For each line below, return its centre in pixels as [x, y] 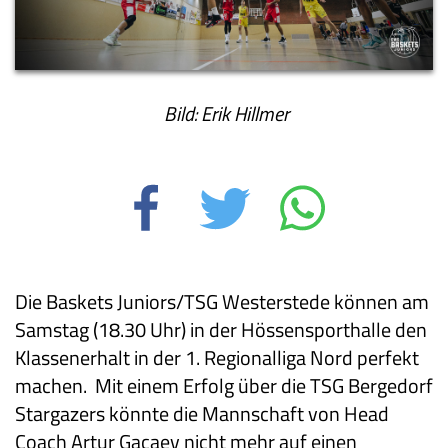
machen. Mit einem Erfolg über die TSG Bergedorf [224, 386]
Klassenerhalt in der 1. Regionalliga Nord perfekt [217, 358]
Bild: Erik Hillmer [224, 114]
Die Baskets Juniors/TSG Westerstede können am [222, 302]
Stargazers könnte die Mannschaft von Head [202, 414]
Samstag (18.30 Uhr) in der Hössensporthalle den [221, 330]
